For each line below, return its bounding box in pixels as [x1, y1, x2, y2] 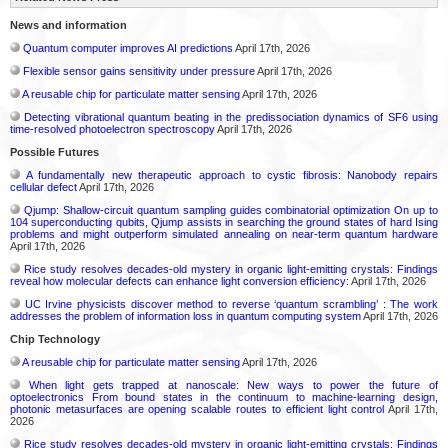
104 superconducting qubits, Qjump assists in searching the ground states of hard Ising [10, 216, 438, 228]
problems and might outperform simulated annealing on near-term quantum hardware [10, 228, 438, 240]
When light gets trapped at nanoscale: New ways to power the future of [28, 379, 439, 391]
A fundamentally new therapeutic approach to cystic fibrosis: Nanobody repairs [25, 169, 439, 181]
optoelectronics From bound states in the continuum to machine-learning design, [10, 391, 438, 403]
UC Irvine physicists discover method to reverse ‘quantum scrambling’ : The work [24, 298, 439, 310]
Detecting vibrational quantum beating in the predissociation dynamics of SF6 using [24, 111, 439, 123]
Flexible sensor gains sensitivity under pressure [23, 65, 255, 77]
